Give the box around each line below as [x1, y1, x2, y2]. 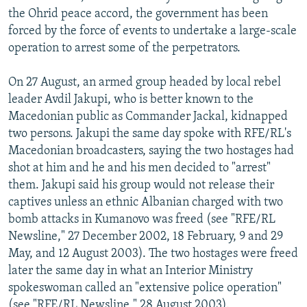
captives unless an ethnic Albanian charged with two [8, 195, 283, 209]
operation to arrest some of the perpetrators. [8, 41, 241, 55]
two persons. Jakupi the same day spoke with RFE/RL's [8, 127, 291, 140]
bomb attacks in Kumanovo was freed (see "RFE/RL [8, 212, 275, 226]
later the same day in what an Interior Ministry [8, 264, 253, 278]
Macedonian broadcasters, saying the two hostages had [8, 144, 294, 158]
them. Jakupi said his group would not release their [8, 178, 274, 192]
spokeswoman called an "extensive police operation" [8, 281, 282, 295]
